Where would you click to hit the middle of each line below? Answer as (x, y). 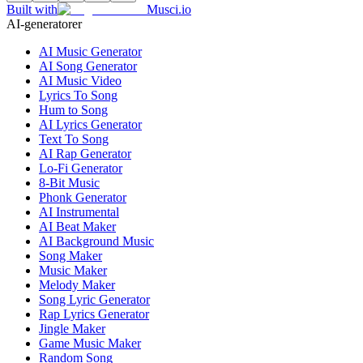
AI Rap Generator (85, 154)
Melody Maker (77, 285)
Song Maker (70, 256)
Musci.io (169, 10)
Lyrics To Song (78, 96)
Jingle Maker (72, 329)
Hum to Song (73, 110)
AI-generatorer (44, 24)
